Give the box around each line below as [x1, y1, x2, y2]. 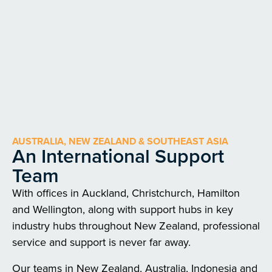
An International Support [12, 141, 224, 171]
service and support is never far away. [12, 234, 191, 250]
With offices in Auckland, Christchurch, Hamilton [12, 185, 240, 201]
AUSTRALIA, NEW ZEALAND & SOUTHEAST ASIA [12, 134, 228, 148]
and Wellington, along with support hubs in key [12, 202, 233, 217]
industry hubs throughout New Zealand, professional [12, 218, 260, 234]
